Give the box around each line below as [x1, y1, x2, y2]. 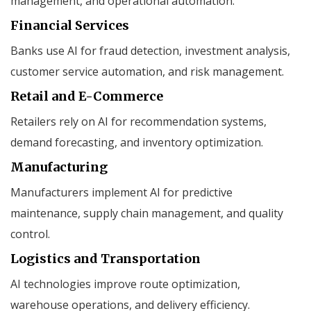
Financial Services [10, 17, 129, 33]
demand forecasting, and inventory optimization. [10, 134, 263, 150]
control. [10, 226, 50, 242]
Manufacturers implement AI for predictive [10, 184, 233, 200]
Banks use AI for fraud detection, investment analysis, [10, 42, 290, 58]
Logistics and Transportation [10, 250, 201, 267]
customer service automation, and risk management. [10, 63, 284, 79]
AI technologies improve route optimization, [10, 276, 240, 292]
